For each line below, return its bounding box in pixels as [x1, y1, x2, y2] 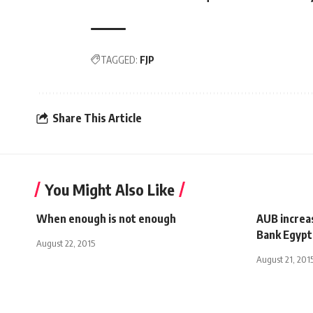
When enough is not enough [36, 211, 176, 226]
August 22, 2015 [36, 237, 95, 249]
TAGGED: [101, 53, 138, 66]
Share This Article [52, 111, 142, 126]
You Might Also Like [45, 179, 175, 199]
